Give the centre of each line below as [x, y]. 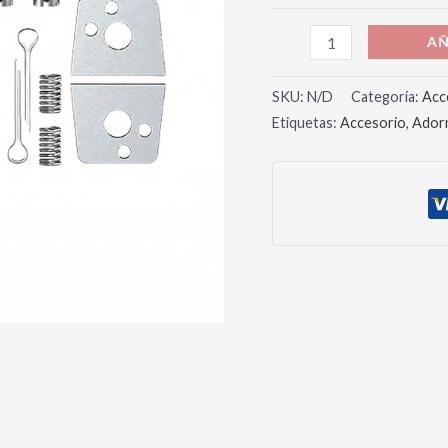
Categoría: [386, 96]
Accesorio [373, 122]
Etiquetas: [306, 122]
